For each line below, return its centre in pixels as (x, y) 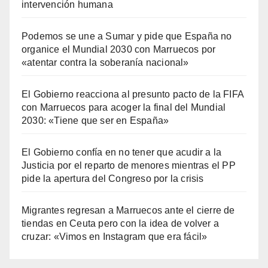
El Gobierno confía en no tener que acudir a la (122, 152)
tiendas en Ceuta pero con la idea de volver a (121, 223)
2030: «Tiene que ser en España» (95, 120)
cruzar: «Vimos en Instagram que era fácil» (115, 236)
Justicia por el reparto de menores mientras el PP (129, 165)
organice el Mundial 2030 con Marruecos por (119, 49)
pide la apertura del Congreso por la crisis (113, 178)
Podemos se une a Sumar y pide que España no (127, 36)
